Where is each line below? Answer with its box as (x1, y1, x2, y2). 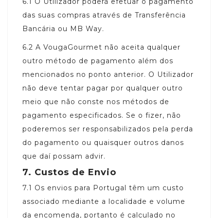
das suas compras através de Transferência (22, 10, 186, 19)
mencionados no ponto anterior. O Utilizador (22, 70, 194, 79)
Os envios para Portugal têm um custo (35, 183, 184, 192)
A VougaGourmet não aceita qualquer (36, 42, 181, 52)
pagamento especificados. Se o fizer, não (22, 110, 181, 120)
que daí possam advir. (22, 151, 106, 161)
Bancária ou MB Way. (22, 24, 104, 33)
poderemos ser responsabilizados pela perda (22, 124, 193, 133)
